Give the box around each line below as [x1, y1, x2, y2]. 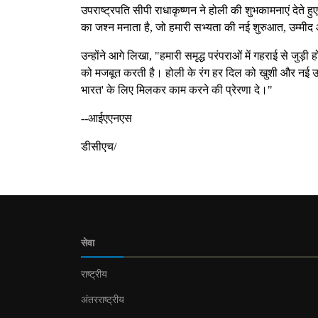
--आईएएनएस [81, 112, 132, 124]
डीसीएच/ [81, 141, 116, 153]
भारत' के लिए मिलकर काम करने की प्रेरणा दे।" [81, 84, 273, 96]
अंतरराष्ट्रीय [81, 295, 124, 305]
